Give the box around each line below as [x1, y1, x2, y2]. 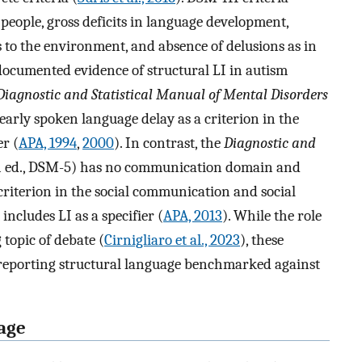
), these [240, 231, 284, 250]
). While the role [222, 207, 322, 225]
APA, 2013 [163, 207, 222, 225]
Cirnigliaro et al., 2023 [104, 231, 240, 250]
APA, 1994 [19, 134, 77, 153]
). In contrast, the [114, 134, 224, 153]
